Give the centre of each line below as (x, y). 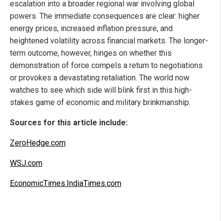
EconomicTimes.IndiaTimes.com (66, 184)
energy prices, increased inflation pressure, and (91, 29)
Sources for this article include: (69, 123)
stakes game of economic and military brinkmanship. (100, 103)
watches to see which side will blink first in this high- (101, 90)
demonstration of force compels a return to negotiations (106, 66)
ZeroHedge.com (38, 143)
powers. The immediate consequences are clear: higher (105, 16)
